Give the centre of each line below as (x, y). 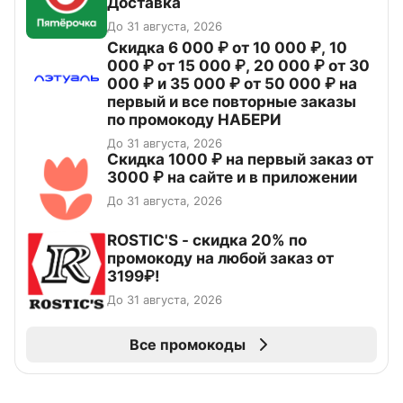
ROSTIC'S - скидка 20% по (207, 241)
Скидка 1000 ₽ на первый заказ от (240, 160)
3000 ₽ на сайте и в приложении (232, 178)
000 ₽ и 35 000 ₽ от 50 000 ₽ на (232, 84)
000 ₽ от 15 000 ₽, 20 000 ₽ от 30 (238, 66)
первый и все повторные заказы (232, 102)
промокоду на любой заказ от (220, 259)
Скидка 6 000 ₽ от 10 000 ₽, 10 (227, 48)
